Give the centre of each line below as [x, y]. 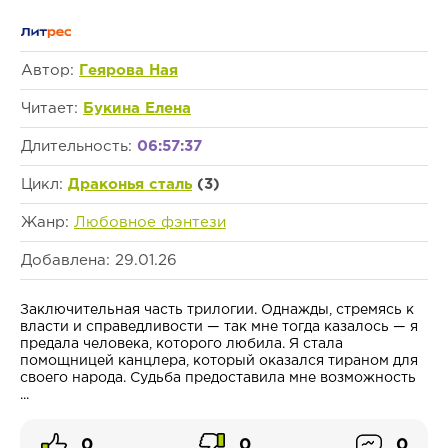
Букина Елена [137, 109]
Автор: [50, 71]
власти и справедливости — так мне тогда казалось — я [219, 327]
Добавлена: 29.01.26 [99, 261]
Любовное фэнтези [150, 223]
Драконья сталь [130, 185]
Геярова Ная [128, 71]
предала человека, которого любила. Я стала [181, 344]
